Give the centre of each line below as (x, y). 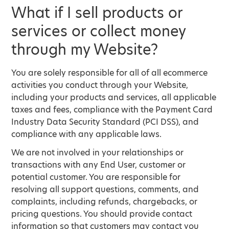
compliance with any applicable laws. (87, 134)
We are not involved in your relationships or (98, 153)
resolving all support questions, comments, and (105, 189)
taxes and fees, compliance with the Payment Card (112, 110)
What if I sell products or (97, 13)
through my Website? (85, 50)
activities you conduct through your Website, (100, 85)
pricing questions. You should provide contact (102, 214)
